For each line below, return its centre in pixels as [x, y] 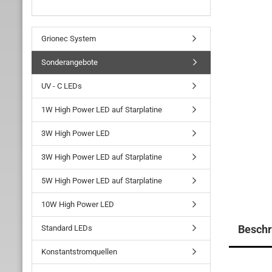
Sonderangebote [70, 62]
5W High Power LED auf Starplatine [102, 181]
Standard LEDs [67, 228]
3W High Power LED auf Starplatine [102, 157]
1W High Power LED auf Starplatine [102, 110]
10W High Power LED [78, 204]
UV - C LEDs [62, 86]
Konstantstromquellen [79, 252]
